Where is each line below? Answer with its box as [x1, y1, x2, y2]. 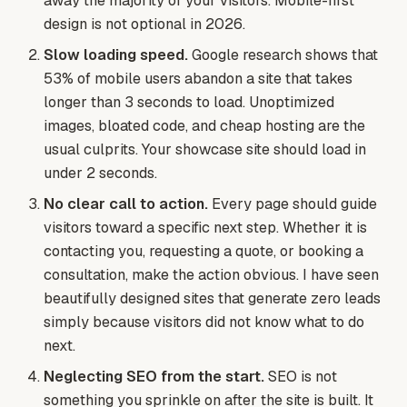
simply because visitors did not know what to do [44, 313, 364, 333]
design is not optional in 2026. [44, 15, 245, 35]
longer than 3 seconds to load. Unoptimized [44, 93, 334, 113]
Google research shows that [188, 45, 378, 65]
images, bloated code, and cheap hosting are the [44, 116, 365, 136]
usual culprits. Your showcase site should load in [44, 140, 366, 160]
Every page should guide [208, 194, 377, 214]
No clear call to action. [44, 194, 208, 214]
